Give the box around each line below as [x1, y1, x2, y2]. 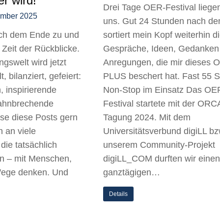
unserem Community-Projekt [103, 140, 215, 150]
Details [109, 191, 128, 197]
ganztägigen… [103, 167, 160, 177]
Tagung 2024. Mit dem [103, 112, 191, 122]
